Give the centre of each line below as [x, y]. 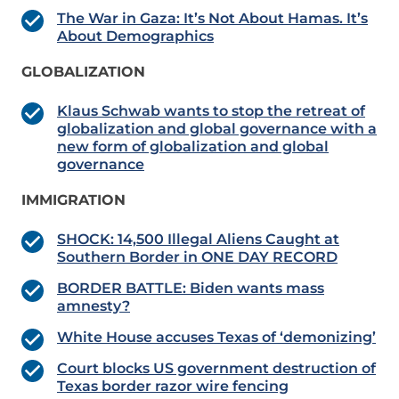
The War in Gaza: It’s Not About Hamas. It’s [212, 19]
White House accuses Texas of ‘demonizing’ [216, 338]
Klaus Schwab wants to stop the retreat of [211, 111]
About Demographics [135, 37]
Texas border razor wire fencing [173, 387]
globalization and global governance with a [217, 129]
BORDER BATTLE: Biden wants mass [191, 289]
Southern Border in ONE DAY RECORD [197, 257]
